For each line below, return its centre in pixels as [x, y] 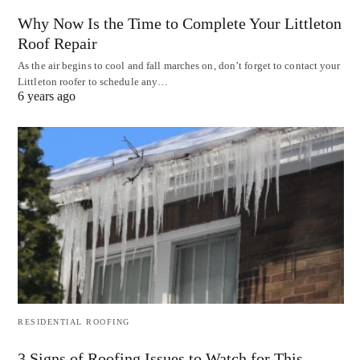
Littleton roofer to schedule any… [93, 81]
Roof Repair [57, 43]
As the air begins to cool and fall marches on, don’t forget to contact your [179, 65]
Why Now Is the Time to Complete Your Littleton [180, 23]
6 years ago [47, 96]
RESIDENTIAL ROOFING [74, 322]
